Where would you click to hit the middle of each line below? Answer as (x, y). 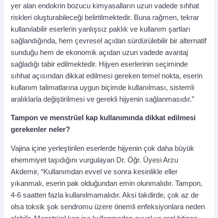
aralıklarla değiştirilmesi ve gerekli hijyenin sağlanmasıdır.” (103, 99)
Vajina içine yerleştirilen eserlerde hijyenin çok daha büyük (103, 148)
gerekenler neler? (41, 130)
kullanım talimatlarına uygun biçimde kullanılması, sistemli (103, 87)
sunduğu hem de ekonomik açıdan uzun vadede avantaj (100, 52)
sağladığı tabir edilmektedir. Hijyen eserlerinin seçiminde (100, 64)
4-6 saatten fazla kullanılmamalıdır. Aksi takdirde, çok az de (105, 195)
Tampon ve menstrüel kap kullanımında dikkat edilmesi (103, 118)
